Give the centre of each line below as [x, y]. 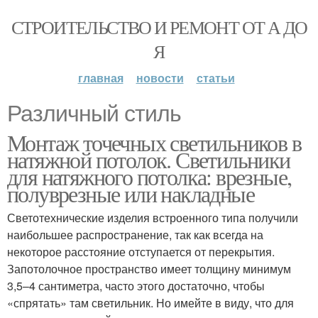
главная [100, 78]
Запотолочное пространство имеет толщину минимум [149, 269]
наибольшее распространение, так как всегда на [135, 235]
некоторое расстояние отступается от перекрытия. [141, 252]
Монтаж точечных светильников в [154, 142]
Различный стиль [94, 114]
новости [160, 78]
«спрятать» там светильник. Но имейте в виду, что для [150, 303]
